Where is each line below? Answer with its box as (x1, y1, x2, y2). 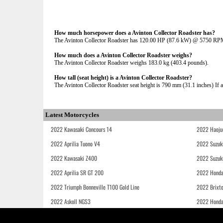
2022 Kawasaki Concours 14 (51, 125, 112, 133)
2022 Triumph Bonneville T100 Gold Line (51, 183, 139, 191)
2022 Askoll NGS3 (51, 197, 91, 206)
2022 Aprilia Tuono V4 (51, 139, 100, 148)
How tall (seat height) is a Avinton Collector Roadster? (54, 74, 192, 81)
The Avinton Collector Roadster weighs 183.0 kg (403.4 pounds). (54, 59, 209, 66)
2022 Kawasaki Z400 (51, 154, 97, 162)
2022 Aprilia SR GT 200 (51, 168, 104, 177)
